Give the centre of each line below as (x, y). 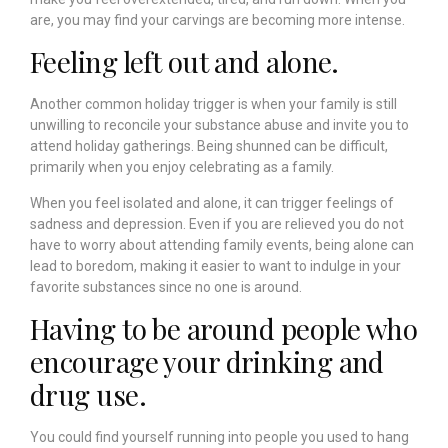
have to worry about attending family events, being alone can (222, 244)
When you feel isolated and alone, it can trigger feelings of (212, 202)
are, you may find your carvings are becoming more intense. (217, 19)
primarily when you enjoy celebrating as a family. (183, 167)
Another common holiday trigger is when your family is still (213, 104)
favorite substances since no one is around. (167, 286)
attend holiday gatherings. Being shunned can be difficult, (209, 146)
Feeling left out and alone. (184, 62)
